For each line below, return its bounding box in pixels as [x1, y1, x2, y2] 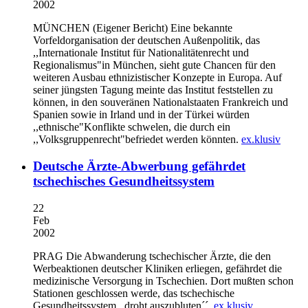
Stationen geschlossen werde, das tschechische [33, 287, 234, 299]
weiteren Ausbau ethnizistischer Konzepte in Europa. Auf [33, 71, 282, 84]
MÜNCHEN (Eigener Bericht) [33, 22, 168, 34]
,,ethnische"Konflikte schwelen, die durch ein [33, 121, 230, 133]
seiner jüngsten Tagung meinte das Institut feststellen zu [33, 84, 273, 96]
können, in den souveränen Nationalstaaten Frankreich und [33, 96, 288, 109]
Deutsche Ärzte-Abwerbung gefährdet [33, 158, 245, 173]
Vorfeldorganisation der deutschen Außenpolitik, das [33, 34, 260, 47]
